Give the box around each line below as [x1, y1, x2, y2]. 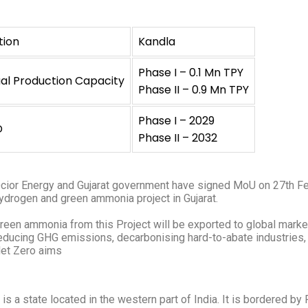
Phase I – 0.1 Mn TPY [137, 65, 243, 80]
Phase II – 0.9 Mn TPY [137, 82, 249, 98]
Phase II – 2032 [137, 130, 217, 146]
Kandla [137, 34, 175, 49]
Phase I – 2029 [137, 113, 214, 129]
